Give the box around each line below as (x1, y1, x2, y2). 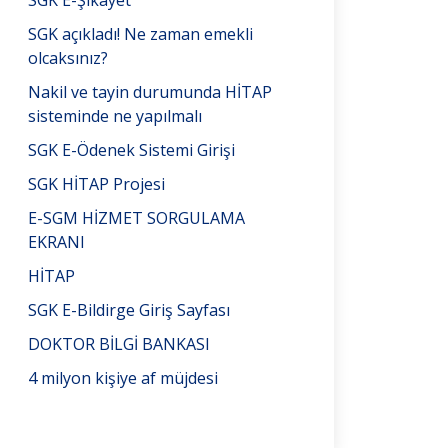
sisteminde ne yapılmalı (28, 105, 202, 127)
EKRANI (28, 231, 85, 253)
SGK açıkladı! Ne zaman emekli (28, 23, 253, 45)
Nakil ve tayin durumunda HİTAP (28, 81, 272, 103)
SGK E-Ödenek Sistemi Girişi (28, 139, 235, 161)
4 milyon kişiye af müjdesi (28, 367, 218, 389)
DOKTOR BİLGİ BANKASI (28, 333, 210, 355)
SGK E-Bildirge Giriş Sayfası (28, 299, 230, 321)
